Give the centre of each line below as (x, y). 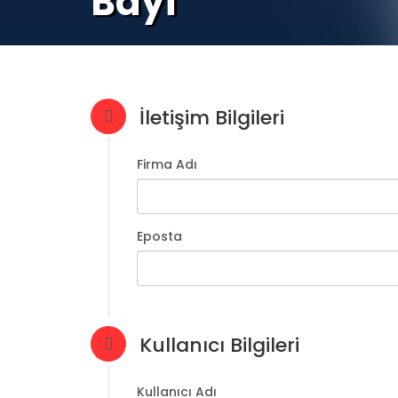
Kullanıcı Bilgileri (219, 345)
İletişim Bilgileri (212, 118)
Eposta (159, 236)
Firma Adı (167, 164)
